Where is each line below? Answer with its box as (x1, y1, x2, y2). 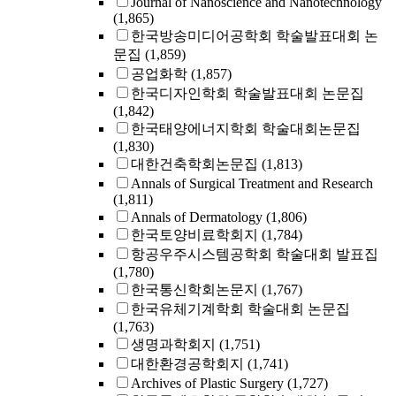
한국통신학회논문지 (131, 282, 258, 297)
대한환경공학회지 (131, 356, 244, 371)
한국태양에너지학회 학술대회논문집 (131, 121, 361, 136)
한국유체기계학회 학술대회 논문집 (131, 301, 350, 316)
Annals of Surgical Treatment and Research (131, 176, 373, 191)
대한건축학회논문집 (131, 156, 258, 171)
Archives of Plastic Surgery (131, 376, 284, 391)
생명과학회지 (131, 337, 216, 352)
